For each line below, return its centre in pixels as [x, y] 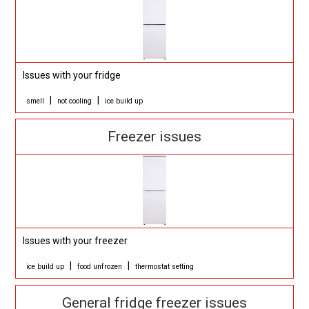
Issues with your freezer [76, 241]
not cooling [75, 101]
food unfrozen [100, 267]
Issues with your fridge [72, 75]
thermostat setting [165, 267]
